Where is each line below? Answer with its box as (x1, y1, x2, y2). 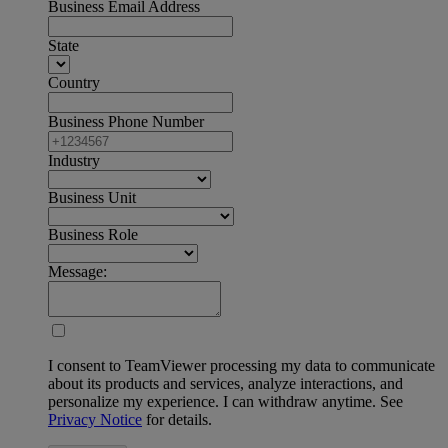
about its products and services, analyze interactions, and (48, 375, 403, 393)
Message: (48, 263, 107, 281)
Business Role (48, 226, 138, 244)
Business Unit (48, 189, 136, 207)
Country (48, 74, 100, 92)
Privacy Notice (48, 411, 142, 429)
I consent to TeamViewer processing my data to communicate (48, 357, 435, 375)
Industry (48, 152, 100, 170)
